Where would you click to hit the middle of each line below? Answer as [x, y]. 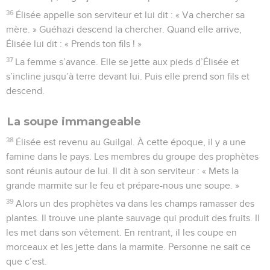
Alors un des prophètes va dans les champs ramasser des [135, 203]
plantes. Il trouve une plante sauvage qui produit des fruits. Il [133, 218]
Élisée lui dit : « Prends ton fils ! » [74, 44]
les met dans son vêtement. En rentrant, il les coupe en [121, 232]
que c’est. [27, 261]
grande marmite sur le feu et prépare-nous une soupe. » [123, 185]
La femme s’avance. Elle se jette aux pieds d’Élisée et [127, 62]
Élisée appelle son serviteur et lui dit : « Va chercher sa [130, 15]
